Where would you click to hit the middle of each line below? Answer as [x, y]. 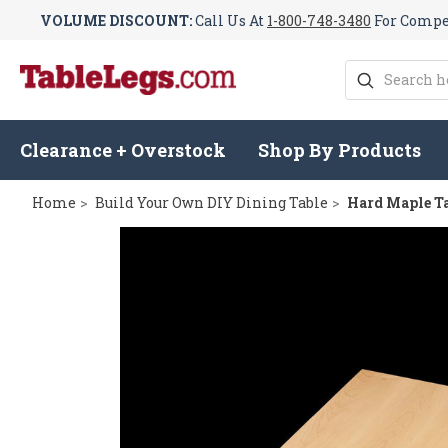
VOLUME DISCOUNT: [116, 20]
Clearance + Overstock [123, 150]
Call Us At [229, 20]
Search [369, 71]
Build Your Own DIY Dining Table [211, 203]
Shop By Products [340, 150]
